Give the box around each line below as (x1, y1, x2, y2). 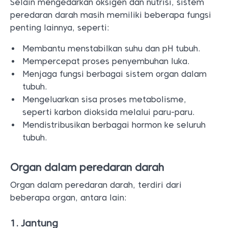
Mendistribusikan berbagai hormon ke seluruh (22, 120, 206, 130)
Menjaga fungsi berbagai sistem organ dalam (22, 69, 207, 79)
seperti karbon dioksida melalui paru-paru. (22, 107, 195, 117)
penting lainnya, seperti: (10, 23, 109, 33)
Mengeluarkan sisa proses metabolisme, (22, 95, 186, 104)
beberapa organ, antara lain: (10, 193, 127, 203)
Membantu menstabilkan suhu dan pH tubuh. (22, 44, 201, 53)
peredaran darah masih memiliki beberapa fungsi (10, 10, 211, 20)
